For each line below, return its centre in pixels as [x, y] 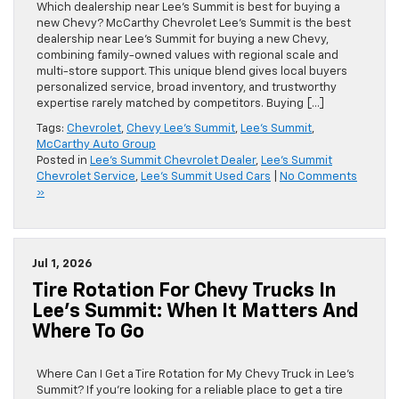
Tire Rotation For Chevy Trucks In [184, 292]
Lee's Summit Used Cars [206, 177]
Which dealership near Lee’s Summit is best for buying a [188, 8]
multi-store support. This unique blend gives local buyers [192, 72]
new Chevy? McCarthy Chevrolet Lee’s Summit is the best [194, 24]
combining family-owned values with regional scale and [187, 56]
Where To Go [88, 333]
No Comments [318, 177]
